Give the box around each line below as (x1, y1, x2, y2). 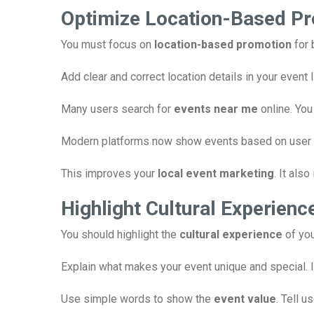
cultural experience (179, 228, 282, 241)
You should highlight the (61, 228, 179, 241)
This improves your (61, 167, 158, 180)
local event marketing (158, 167, 274, 180)
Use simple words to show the (61, 292, 214, 306)
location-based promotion (154, 38, 292, 51)
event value (214, 292, 276, 306)
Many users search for (61, 102, 174, 116)
